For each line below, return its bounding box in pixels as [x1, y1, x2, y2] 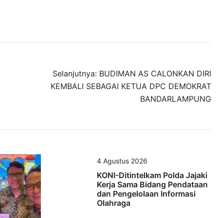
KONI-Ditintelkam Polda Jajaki [96, 170, 207, 180]
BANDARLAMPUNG [140, 93, 211, 104]
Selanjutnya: [53, 68, 97, 78]
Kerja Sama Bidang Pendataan [96, 179, 208, 189]
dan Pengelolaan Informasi [96, 188, 196, 199]
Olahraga [96, 198, 130, 208]
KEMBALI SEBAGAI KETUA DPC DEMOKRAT [51, 81, 211, 91]
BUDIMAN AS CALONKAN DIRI [99, 68, 211, 78]
